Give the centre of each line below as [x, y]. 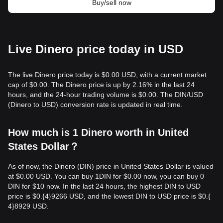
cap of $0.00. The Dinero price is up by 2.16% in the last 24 [101, 85]
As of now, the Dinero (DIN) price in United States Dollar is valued [111, 166]
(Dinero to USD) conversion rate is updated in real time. [95, 105]
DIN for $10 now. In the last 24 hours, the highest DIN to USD [104, 186]
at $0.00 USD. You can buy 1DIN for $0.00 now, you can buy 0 [106, 176]
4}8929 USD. [28, 206]
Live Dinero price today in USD [96, 49]
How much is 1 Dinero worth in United [98, 132]
